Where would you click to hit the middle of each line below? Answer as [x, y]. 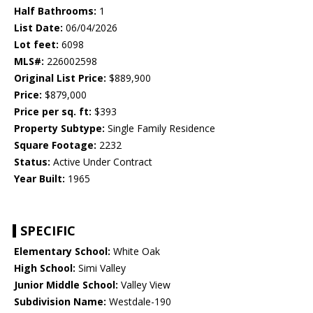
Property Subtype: [59, 129]
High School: [45, 268]
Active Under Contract [101, 162]
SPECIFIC [48, 231]
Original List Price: [60, 78]
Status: [32, 162]
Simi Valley [101, 268]
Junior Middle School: [66, 285]
